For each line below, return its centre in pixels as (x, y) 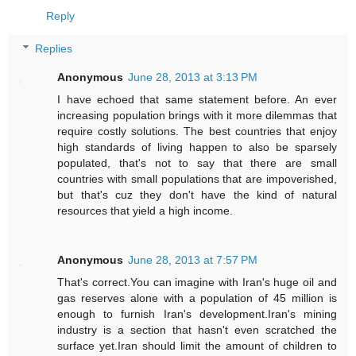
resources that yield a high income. (145, 211)
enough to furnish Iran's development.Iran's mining (197, 314)
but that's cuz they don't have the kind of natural (197, 195)
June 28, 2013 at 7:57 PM (193, 260)
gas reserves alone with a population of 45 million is (197, 298)
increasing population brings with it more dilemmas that (197, 116)
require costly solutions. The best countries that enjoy (197, 132)
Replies (54, 49)
